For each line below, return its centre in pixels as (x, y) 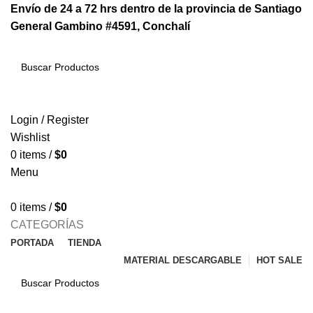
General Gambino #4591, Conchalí (100, 26)
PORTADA (32, 243)
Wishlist (30, 137)
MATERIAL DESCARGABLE (183, 260)
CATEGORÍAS (47, 225)
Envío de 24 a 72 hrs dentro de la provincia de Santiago (156, 9)
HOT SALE (279, 260)
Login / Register (50, 120)
